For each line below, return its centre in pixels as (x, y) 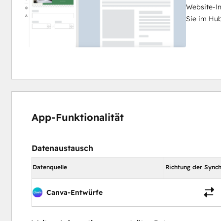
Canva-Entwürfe (74, 192)
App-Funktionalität (77, 117)
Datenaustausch (62, 148)
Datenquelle (50, 167)
